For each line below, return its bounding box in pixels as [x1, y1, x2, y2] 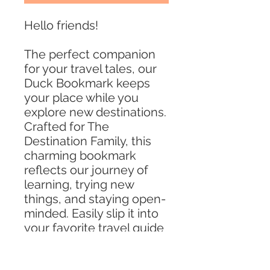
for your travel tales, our [24, 61, 157, 77]
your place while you [24, 90, 139, 105]
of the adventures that [24, 250, 149, 265]
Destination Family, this [24, 134, 151, 149]
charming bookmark [24, 148, 136, 163]
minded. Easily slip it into [24, 206, 159, 221]
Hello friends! [24, 18, 98, 33]
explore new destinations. [24, 105, 166, 120]
